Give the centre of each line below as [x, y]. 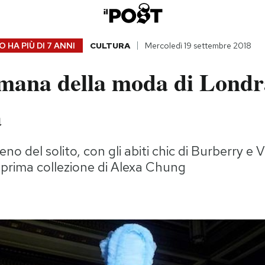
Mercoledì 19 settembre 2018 [198, 46]
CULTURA [110, 46]
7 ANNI [61, 46]
